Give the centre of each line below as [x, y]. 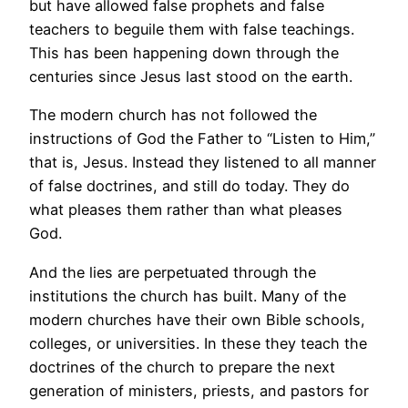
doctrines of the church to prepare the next [182, 367]
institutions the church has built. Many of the [188, 296]
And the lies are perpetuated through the [173, 272]
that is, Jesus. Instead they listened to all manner [203, 163]
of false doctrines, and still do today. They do [189, 186]
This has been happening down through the [184, 53]
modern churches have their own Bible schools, [197, 319]
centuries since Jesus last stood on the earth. [191, 77]
